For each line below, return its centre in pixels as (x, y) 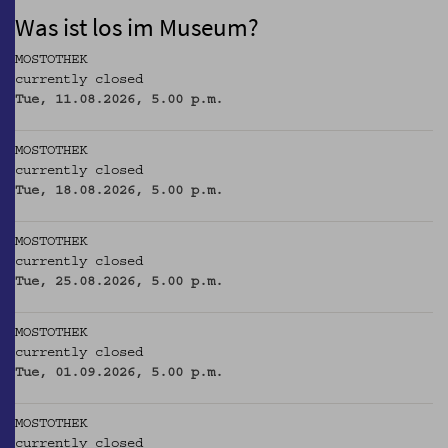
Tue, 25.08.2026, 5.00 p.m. (119, 282)
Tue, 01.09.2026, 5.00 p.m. (119, 373)
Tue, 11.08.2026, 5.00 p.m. (119, 100)
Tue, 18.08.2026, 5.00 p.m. (119, 191)
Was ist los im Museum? (137, 27)
